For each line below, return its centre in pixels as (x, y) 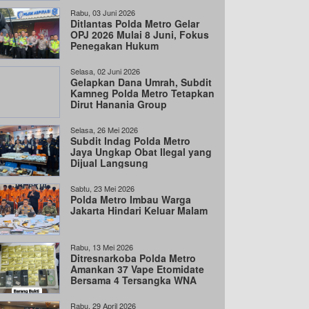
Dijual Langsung (109, 163)
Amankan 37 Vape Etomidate (137, 269)
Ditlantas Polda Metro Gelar (135, 23)
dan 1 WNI (94, 291)
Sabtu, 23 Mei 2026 (102, 188)
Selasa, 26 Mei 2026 (104, 130)
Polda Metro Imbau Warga (131, 199)
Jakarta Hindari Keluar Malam (139, 210)
